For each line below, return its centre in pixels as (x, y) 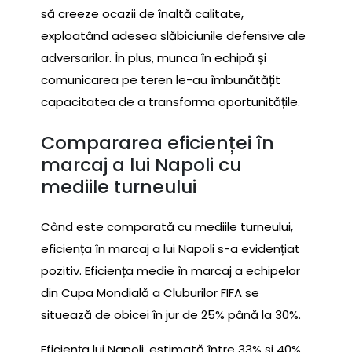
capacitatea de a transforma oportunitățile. (170, 102)
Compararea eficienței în (158, 142)
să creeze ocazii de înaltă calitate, (142, 14)
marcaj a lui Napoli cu (141, 164)
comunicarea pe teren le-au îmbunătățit (161, 80)
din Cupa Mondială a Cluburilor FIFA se (150, 293)
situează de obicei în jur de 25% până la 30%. (171, 315)
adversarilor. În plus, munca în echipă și (154, 58)
